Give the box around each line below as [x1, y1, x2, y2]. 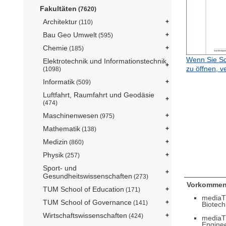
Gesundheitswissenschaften [43, 172, 132, 181]
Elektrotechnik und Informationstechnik [43, 57, 166, 66]
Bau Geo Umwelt [43, 31, 97, 39]
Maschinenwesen [43, 111, 98, 120]
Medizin [43, 138, 68, 146]
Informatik [43, 78, 75, 86]
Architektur [43, 18, 77, 26]
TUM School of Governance [43, 198, 132, 207]
